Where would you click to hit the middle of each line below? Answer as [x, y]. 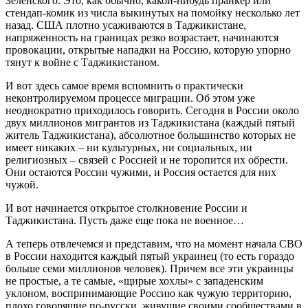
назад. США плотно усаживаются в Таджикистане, [126, 25]
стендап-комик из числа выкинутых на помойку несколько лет [153, 12]
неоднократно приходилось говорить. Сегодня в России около [152, 110]
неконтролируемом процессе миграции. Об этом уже [130, 98]
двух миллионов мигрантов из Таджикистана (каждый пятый [150, 122]
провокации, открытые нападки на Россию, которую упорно [148, 49]
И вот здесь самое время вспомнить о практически [124, 85]
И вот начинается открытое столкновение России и [126, 208]
